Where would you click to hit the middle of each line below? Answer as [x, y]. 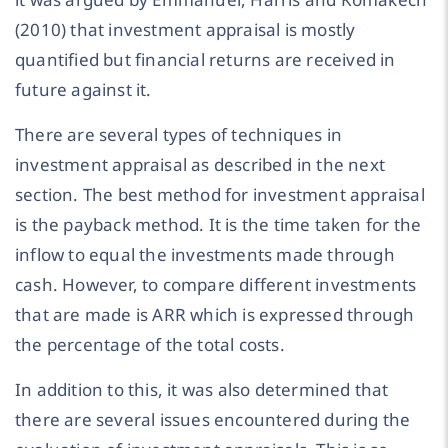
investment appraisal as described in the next [200, 164]
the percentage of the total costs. [150, 344]
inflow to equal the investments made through [205, 254]
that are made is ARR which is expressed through [215, 314]
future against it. [83, 90]
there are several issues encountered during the [213, 419]
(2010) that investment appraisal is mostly [185, 30]
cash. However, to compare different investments [216, 284]
